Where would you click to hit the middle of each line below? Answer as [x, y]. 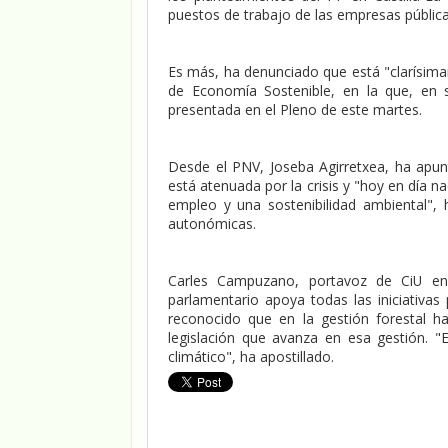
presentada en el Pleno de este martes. [295, 109]
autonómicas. [212, 223]
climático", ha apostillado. [251, 356]
